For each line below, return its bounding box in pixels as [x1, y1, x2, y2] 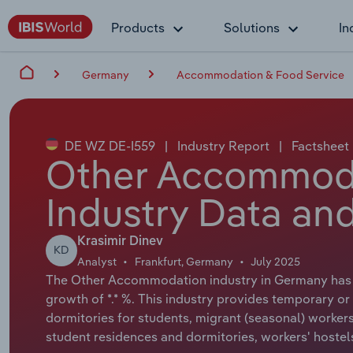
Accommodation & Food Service [176, 67, 344, 82]
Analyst [76, 254, 117, 269]
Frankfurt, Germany [134, 254, 233, 269]
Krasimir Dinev [76, 235, 163, 248]
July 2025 [251, 254, 301, 269]
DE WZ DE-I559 [61, 137, 158, 154]
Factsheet [288, 137, 349, 154]
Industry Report [173, 137, 273, 154]
